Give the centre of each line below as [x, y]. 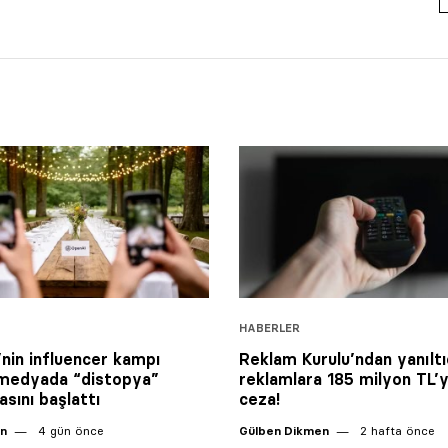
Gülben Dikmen [284, 430]
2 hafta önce [395, 430]
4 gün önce [69, 430]
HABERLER [269, 327]
